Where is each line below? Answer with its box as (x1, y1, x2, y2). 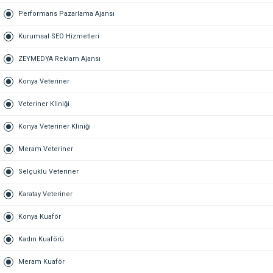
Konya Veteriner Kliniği (18, 122, 91, 130)
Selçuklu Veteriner (18, 168, 79, 175)
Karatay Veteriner (18, 190, 73, 198)
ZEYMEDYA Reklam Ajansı (18, 55, 101, 63)
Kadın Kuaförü (18, 235, 64, 243)
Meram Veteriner (18, 145, 73, 153)
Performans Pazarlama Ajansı (18, 10, 115, 18)
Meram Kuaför (18, 258, 65, 266)
